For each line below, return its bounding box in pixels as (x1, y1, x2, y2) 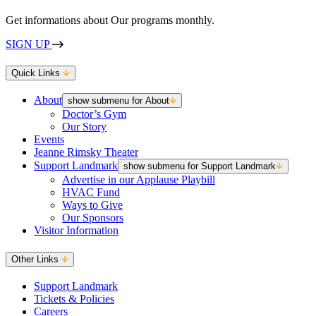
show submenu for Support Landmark (123, 161, 276, 172)
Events (34, 133, 64, 146)
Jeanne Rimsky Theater (34, 146, 138, 159)
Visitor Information (34, 224, 119, 237)
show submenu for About (68, 95, 169, 107)
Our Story (62, 121, 107, 133)
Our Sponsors (62, 212, 123, 224)
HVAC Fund (62, 186, 120, 199)
